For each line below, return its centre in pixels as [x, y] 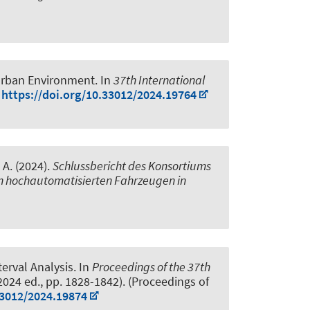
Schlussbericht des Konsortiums [132, 166]
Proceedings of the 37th [151, 266]
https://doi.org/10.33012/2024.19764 [99, 95]
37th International [159, 80]
